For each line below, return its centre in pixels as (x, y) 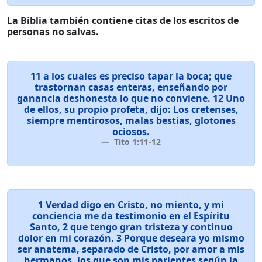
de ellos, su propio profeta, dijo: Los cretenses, (131, 109)
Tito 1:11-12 (136, 142)
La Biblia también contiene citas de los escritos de (123, 20)
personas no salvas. (53, 32)
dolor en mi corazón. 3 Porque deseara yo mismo (131, 238)
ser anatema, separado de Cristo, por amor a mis (131, 249)
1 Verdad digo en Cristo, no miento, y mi (131, 205)
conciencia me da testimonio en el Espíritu (131, 216)
